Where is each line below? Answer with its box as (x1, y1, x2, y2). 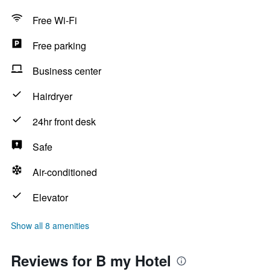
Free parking (33, 39, 86, 52)
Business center (33, 64, 101, 78)
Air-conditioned (33, 165, 97, 179)
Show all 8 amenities (11, 219, 89, 231)
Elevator (33, 190, 68, 204)
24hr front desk (33, 115, 96, 128)
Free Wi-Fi (33, 13, 77, 27)
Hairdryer (33, 89, 72, 103)
